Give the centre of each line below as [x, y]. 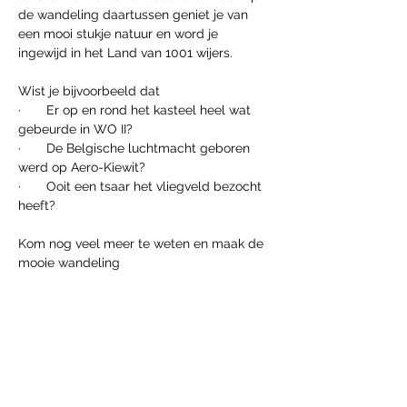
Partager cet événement [100, 392]
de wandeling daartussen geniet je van [135, 15]
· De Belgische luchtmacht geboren [136, 148]
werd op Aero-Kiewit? [82, 167]
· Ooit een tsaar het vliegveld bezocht [142, 186]
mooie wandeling [69, 263]
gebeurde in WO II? [75, 129]
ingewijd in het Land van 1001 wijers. [125, 53]
